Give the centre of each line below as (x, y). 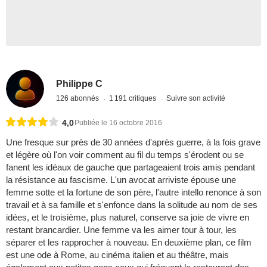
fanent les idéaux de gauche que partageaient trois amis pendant (131, 167)
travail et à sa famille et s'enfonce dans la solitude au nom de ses (132, 205)
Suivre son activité (196, 98)
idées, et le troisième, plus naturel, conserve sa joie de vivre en (128, 218)
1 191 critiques (134, 98)
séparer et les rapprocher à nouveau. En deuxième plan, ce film (129, 243)
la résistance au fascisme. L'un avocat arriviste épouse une (121, 180)
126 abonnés (79, 98)
